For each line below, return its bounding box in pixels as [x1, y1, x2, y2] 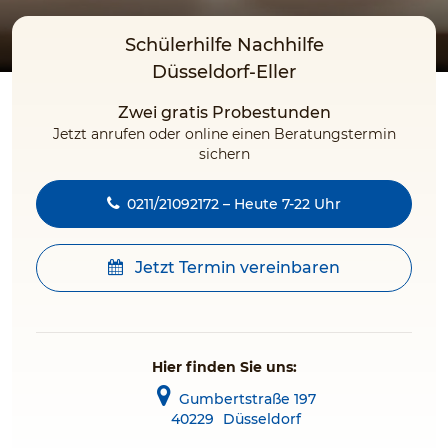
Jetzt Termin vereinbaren [131, 258, 340, 277]
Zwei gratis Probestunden [117, 103, 331, 122]
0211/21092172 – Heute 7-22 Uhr [127, 195, 341, 213]
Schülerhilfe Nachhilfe [124, 34, 324, 56]
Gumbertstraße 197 [178, 390, 316, 408]
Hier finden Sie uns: [151, 358, 297, 376]
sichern [198, 145, 250, 163]
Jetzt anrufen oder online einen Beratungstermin [52, 125, 396, 143]
